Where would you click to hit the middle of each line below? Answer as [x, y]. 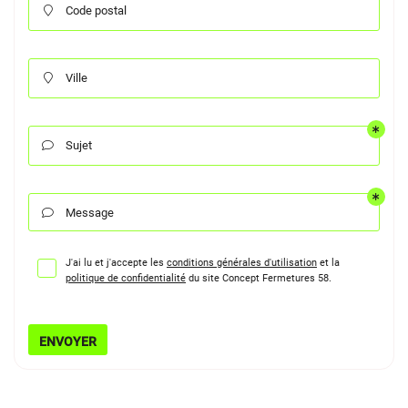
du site [204, 278]
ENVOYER [68, 341]
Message [90, 213]
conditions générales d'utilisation [242, 262]
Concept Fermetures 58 [275, 278]
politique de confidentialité [126, 278]
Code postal [96, 10]
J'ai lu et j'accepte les [116, 262]
